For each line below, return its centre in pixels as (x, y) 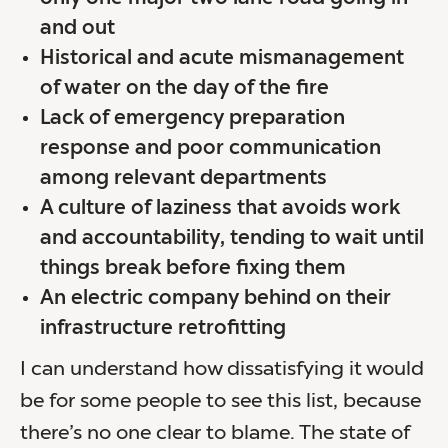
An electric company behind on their (215, 298)
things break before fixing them (193, 268)
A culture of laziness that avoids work (220, 208)
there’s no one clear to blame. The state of (215, 433)
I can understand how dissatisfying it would (222, 369)
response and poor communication (210, 148)
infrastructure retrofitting (163, 328)
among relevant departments (183, 178)
